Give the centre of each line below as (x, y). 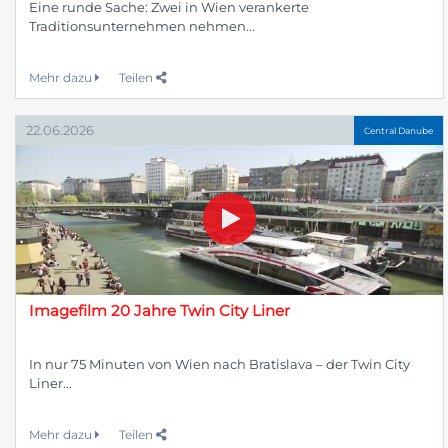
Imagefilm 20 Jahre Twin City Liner (159, 311)
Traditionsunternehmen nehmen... (142, 26)
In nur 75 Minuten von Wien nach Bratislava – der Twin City (219, 364)
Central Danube (398, 130)
